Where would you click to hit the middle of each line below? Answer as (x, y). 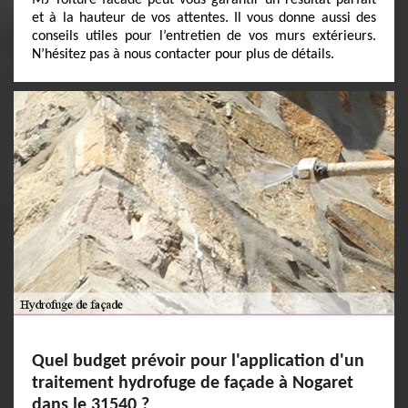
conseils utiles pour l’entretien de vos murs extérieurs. (204, 36)
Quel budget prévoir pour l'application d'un (198, 362)
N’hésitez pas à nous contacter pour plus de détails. (183, 55)
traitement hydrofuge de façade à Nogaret (193, 383)
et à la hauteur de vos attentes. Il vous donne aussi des (204, 18)
